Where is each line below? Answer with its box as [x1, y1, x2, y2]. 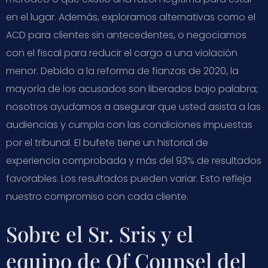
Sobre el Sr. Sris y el [6, 219, 193, 248]
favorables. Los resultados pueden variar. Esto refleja [6, 171, 251, 185]
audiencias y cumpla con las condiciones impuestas [6, 117, 252, 132]
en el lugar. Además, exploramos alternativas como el [6, 10, 255, 24]
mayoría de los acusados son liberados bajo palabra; [6, 81, 258, 96]
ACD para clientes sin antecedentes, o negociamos [6, 28, 246, 42]
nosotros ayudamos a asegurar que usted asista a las [6, 99, 261, 114]
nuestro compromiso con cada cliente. [6, 189, 188, 203]
